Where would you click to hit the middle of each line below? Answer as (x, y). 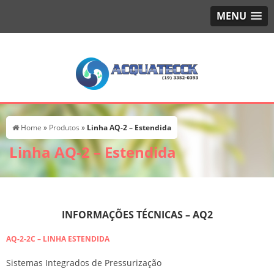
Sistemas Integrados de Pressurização (84, 263)
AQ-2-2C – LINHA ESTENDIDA (58, 239)
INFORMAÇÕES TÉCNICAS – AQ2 (137, 215)
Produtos (65, 128)
